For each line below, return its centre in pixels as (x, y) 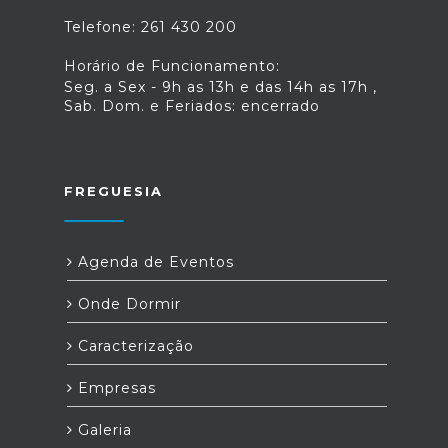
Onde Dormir (127, 304)
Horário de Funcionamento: (172, 66)
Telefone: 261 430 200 (150, 27)
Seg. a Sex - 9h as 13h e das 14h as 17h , (220, 87)
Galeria (102, 430)
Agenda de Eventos (153, 262)
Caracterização (133, 346)
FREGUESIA (113, 191)
